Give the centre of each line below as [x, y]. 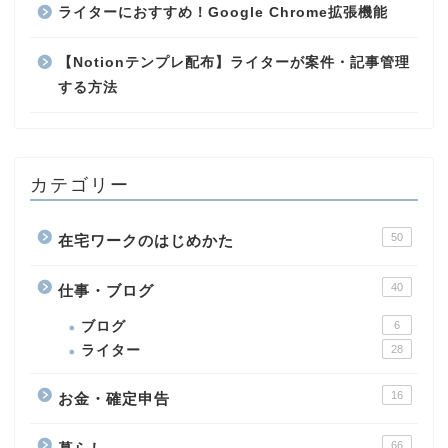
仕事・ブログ [106, 291]
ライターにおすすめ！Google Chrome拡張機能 [223, 13]
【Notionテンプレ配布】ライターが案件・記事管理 [234, 63]
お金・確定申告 [114, 399]
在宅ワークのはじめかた [146, 241]
